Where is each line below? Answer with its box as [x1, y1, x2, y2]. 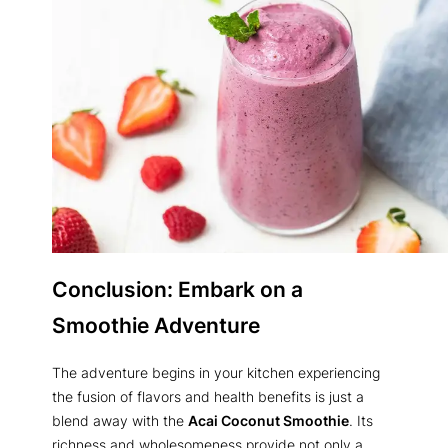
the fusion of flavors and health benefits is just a [52, 387, 364, 405]
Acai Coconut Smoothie [188, 411, 349, 429]
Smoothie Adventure [52, 312, 260, 339]
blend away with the [52, 411, 188, 429]
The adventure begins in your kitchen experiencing [52, 363, 380, 381]
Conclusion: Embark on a [52, 276, 303, 303]
